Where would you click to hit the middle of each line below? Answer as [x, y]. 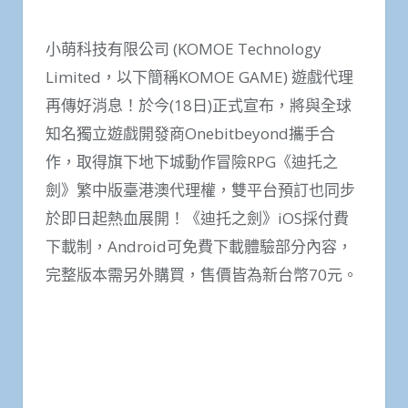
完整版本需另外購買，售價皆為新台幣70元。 [202, 274]
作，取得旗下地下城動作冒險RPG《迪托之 [192, 161]
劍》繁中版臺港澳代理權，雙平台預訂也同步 [200, 189]
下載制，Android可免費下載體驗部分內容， [199, 246]
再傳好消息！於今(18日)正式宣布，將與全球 [199, 105]
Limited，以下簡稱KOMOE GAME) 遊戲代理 [199, 76]
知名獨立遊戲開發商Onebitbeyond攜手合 [190, 133]
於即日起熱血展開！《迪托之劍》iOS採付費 [197, 218]
